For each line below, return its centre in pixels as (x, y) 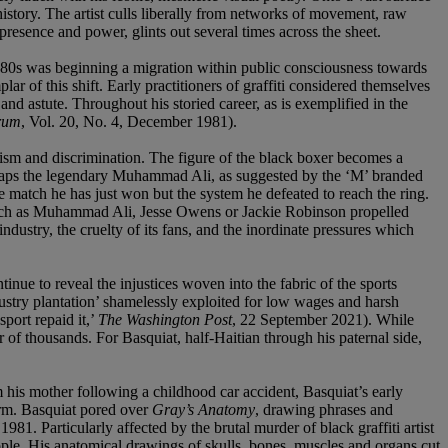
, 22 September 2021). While (323, 319)
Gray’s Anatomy (203, 409)
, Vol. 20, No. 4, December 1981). (129, 121)
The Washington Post (165, 319)
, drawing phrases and (324, 409)
